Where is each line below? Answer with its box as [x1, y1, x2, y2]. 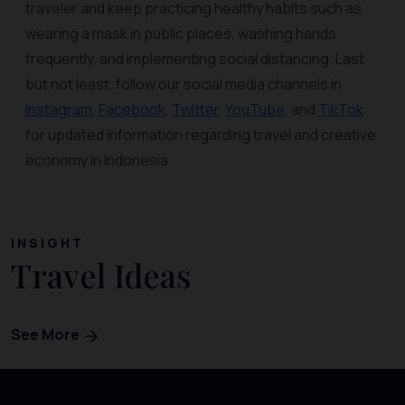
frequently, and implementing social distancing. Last [25, 49, 364, 69]
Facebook [99, 99, 165, 119]
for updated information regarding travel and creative [25, 125, 376, 145]
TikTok [318, 99, 363, 119]
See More [11, 325, 82, 344]
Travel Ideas [11, 253, 192, 297]
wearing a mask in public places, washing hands [25, 24, 336, 43]
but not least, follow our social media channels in [25, 74, 342, 94]
